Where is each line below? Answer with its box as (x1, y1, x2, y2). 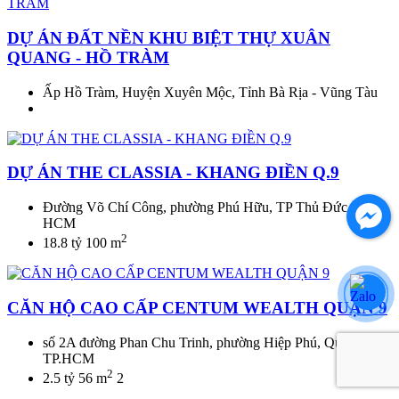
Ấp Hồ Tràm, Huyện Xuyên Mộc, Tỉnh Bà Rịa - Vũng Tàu (43, 84, 378, 100)
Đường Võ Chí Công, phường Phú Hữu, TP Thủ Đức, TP (43, 199, 370, 216)
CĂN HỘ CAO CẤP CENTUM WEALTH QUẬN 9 (7, 298, 387, 318)
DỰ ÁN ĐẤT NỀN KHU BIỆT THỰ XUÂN (7, 28, 330, 47)
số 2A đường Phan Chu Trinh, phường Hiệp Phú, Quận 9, (43, 334, 370, 350)
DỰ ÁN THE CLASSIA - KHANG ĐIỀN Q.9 (7, 163, 339, 183)
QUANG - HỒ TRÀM (7, 47, 169, 67)
